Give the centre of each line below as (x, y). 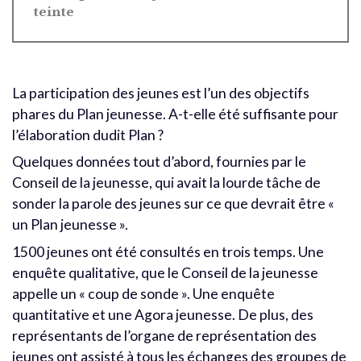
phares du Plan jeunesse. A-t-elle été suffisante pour (175, 114)
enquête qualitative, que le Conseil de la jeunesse (165, 273)
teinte (54, 11)
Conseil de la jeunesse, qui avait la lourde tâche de (166, 183)
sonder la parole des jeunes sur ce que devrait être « (173, 204)
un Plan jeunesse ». (70, 225)
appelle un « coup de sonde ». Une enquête (143, 294)
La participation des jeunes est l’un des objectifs (161, 93)
